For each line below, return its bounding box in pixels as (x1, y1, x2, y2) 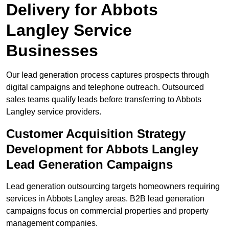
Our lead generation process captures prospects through (6, 71, 209, 80)
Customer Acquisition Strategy (6, 127, 186, 141)
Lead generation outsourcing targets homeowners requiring (6, 182, 220, 191)
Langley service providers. (6, 107, 101, 117)
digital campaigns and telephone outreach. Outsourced (6, 83, 204, 92)
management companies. (6, 219, 98, 228)
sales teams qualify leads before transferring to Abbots (6, 95, 201, 104)
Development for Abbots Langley (6, 142, 198, 156)
